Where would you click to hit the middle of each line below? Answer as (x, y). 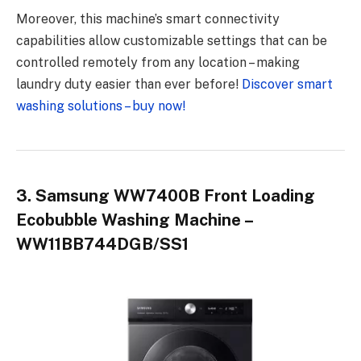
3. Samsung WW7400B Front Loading (166, 196)
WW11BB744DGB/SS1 (102, 245)
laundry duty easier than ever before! (129, 85)
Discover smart (287, 85)
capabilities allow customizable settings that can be (172, 41)
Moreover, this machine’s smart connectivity (148, 19)
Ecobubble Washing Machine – (134, 220)
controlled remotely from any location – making (158, 63)
